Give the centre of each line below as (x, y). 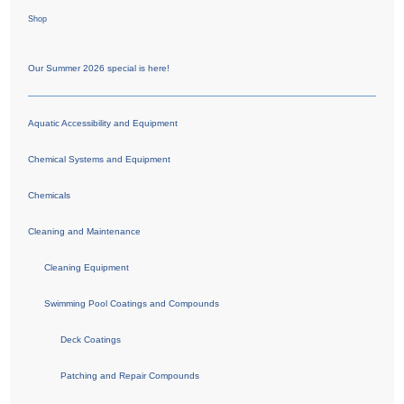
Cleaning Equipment (87, 267)
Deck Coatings (91, 339)
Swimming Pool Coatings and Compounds (132, 303)
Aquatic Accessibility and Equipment (103, 123)
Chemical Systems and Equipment (100, 159)
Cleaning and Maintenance (85, 231)
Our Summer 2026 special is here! (99, 68)
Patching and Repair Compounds (130, 375)
